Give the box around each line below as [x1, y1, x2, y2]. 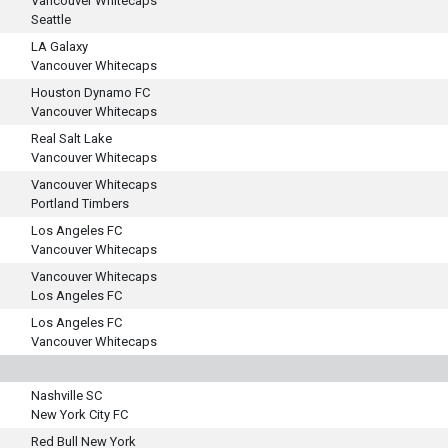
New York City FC [31, 407, 128, 422]
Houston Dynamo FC [31, 85, 150, 100]
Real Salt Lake [31, 131, 112, 146]
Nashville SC [31, 388, 102, 403]
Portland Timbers [31, 196, 129, 211]
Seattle [31, 12, 71, 27]
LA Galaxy [31, 39, 88, 54]
